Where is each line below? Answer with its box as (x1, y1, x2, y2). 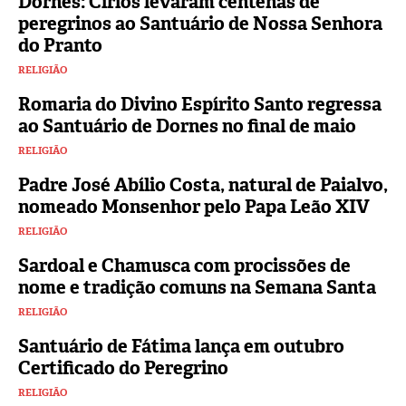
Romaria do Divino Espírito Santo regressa (18, 92, 382, 116)
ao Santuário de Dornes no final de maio (18, 113, 356, 138)
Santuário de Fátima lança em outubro (18, 333, 344, 358)
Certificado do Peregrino (18, 355, 228, 380)
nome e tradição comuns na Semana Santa (18, 275, 376, 299)
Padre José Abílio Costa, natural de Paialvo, (18, 172, 388, 197)
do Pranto (18, 33, 102, 57)
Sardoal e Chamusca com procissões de (18, 253, 351, 277)
